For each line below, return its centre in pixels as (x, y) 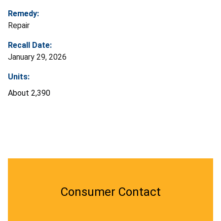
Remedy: (23, 13)
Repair (19, 25)
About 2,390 (29, 93)
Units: (19, 76)
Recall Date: (30, 45)
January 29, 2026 (37, 57)
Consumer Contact (110, 192)
